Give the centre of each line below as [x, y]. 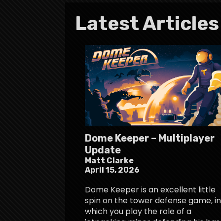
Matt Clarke [109, 160]
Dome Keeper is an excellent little [150, 189]
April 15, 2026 [112, 170]
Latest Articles [147, 23]
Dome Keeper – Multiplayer [150, 138]
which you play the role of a [138, 211]
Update [103, 150]
